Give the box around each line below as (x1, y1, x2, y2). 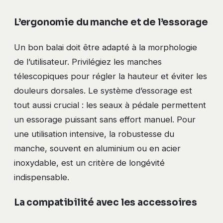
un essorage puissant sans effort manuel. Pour (14, 114, 196, 124)
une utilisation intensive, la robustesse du (14, 128, 174, 139)
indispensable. (14, 172, 69, 182)
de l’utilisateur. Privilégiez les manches (14, 56, 162, 67)
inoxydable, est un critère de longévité (14, 157, 165, 168)
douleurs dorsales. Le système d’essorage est (14, 85, 192, 96)
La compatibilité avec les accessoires (14, 196, 198, 208)
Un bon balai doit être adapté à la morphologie (14, 42, 197, 52)
